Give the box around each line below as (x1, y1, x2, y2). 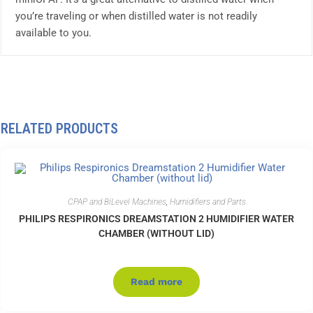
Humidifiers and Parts (169, 197, 246, 208)
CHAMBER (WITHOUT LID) (99, 228, 214, 240)
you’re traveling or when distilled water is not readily (15, 10, 257, 23)
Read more (131, 276, 182, 288)
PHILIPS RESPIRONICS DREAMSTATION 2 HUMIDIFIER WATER (19, 213, 294, 225)
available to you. (15, 27, 92, 40)
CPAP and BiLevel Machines (67, 197, 166, 208)
